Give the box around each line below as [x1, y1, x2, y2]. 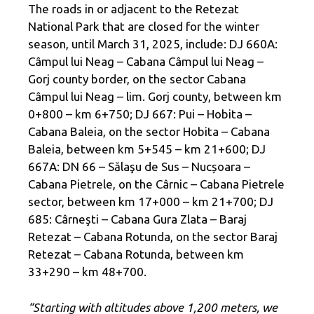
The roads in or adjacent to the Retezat [28, 2, 239, 16]
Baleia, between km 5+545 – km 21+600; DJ [28, 142, 266, 156]
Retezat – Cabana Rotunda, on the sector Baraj [28, 230, 278, 244]
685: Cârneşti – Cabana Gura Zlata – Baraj [28, 212, 247, 226]
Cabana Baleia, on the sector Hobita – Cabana [28, 125, 270, 139]
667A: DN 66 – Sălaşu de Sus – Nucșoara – [28, 160, 250, 174]
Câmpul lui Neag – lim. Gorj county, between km [28, 90, 282, 104]
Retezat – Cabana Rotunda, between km [28, 247, 244, 261]
